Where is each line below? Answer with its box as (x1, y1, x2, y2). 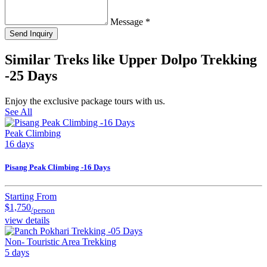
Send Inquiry (10, 29, 53, 38)
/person (31, 206, 55, 215)
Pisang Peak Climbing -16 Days (5, 162, 110, 172)
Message (110, 16, 145, 27)
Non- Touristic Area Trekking (5, 237, 116, 247)
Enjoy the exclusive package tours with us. (5, 95, 165, 106)
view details (5, 215, 49, 226)
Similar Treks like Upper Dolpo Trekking (5, 51, 257, 67)
